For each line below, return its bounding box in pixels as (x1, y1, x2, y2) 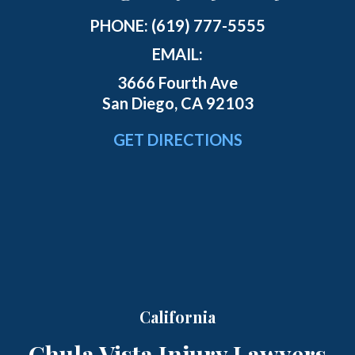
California (139, 305, 216, 327)
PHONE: (90, 15, 151, 35)
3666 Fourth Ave (117, 72, 238, 92)
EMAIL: (152, 44, 203, 63)
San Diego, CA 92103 (101, 93, 254, 113)
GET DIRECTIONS (113, 129, 242, 149)
